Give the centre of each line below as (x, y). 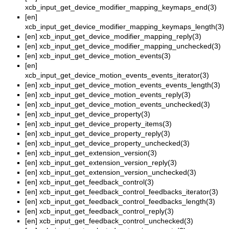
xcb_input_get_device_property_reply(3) (105, 134)
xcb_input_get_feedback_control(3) (97, 182)
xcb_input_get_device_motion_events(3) (105, 56)
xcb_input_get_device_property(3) (95, 114)
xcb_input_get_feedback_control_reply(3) (107, 211)
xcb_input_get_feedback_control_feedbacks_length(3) (127, 202)
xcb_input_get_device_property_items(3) (106, 124)
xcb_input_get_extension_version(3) (98, 153)
